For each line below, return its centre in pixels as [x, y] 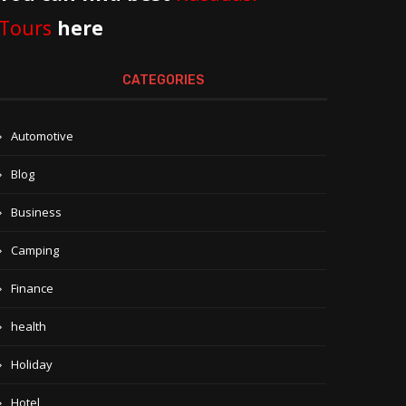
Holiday [32, 365]
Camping [35, 251]
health [29, 327]
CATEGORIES [163, 81]
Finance [33, 289]
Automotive [43, 136]
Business [37, 213]
